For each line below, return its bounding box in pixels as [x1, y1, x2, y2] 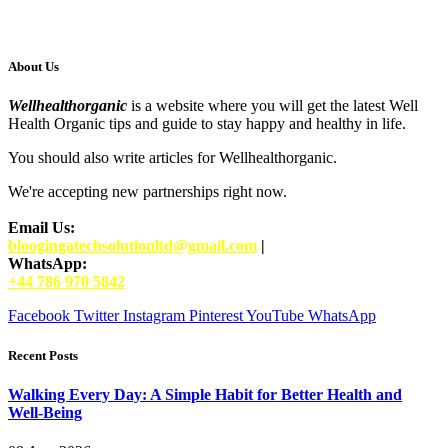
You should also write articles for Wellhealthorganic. [8, 149, 337, 167]
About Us [8, 59, 59, 75]
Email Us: [8, 219, 75, 237]
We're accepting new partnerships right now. [8, 183, 287, 201]
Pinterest [189, 307, 243, 325]
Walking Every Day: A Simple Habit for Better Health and [8, 385, 402, 403]
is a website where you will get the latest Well [127, 97, 418, 115]
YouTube [246, 307, 304, 325]
